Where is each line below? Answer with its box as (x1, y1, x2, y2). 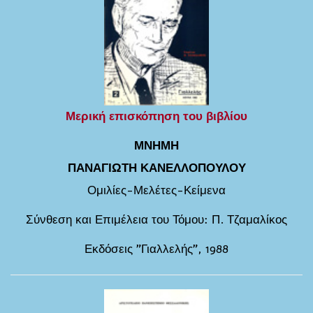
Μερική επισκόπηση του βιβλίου (66, 108, 247, 124)
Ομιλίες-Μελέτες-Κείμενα (87, 182, 226, 198)
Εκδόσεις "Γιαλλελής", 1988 (85, 240, 228, 257)
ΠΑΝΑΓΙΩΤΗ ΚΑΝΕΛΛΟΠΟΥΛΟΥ (67, 159, 246, 176)
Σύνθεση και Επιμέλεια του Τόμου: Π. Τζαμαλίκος (26, 211, 287, 228)
